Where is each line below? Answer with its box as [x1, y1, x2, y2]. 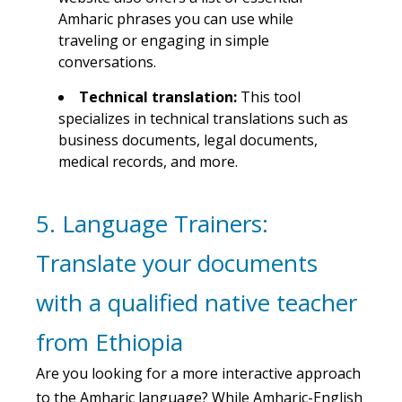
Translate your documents [36, 246, 318, 279]
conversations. [58, 51, 156, 72]
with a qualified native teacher [36, 285, 357, 319]
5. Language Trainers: [36, 206, 268, 240]
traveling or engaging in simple [58, 30, 269, 50]
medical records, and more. [58, 151, 238, 171]
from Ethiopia [36, 325, 183, 358]
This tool [240, 86, 301, 107]
